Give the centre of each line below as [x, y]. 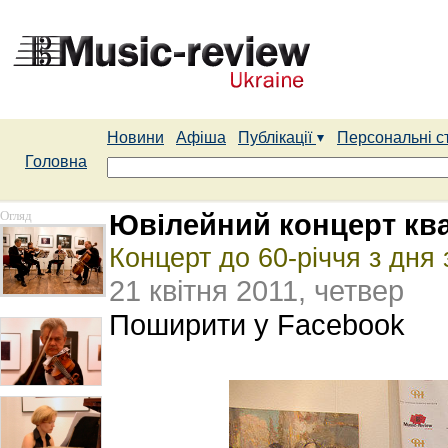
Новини [135, 137]
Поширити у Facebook [257, 324]
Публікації [277, 137]
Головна [56, 161]
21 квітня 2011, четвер [256, 290]
